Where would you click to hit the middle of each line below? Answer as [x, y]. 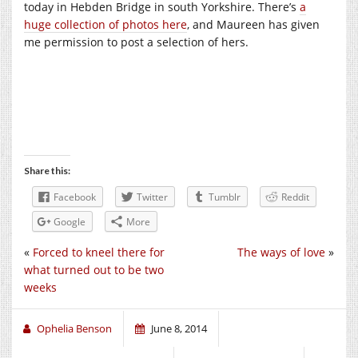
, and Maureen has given [253, 24]
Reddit [295, 197]
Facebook [75, 197]
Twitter [152, 197]
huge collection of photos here [105, 24]
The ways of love [281, 252]
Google [70, 221]
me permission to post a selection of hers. [136, 42]
